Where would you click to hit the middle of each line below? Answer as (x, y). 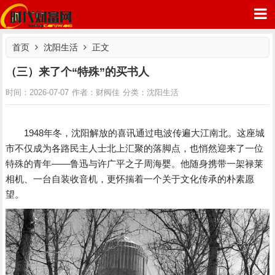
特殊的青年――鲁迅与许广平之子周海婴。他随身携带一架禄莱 (135, 164)
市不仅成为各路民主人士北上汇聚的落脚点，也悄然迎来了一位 (135, 148)
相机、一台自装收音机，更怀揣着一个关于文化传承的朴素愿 (130, 179)
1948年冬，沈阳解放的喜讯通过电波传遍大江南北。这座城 (135, 133)
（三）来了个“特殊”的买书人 (78, 72)
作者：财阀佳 (96, 92)
